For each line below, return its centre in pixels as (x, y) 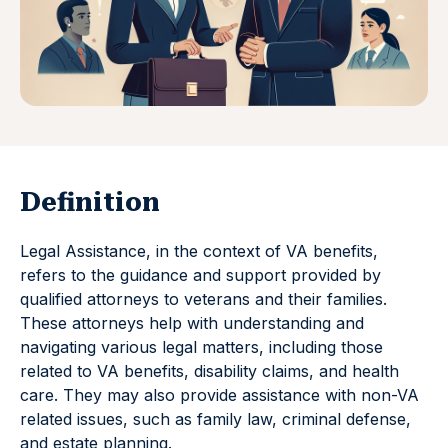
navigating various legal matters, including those (201, 347)
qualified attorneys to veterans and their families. (203, 299)
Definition (90, 202)
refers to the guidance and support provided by (200, 275)
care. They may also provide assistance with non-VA (219, 395)
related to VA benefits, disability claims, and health (209, 371)
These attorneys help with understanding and (192, 323)
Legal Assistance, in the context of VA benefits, (199, 251)
